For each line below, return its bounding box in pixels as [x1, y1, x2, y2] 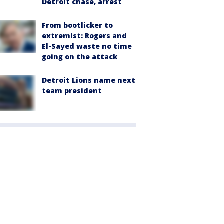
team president [42, 85, 102, 95]
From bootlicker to [42, 20, 113, 30]
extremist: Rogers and [42, 30, 127, 40]
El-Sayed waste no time [42, 41, 132, 51]
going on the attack [42, 51, 117, 61]
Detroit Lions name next [42, 75, 135, 85]
